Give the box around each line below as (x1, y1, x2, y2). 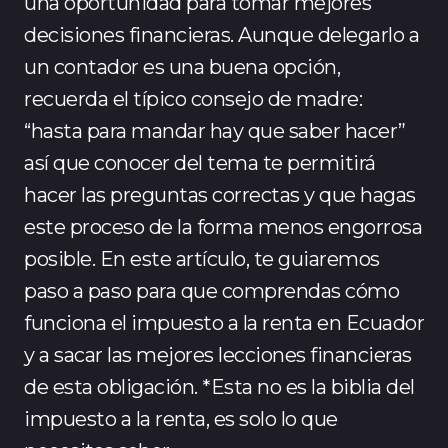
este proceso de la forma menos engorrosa (24, 214, 422, 239)
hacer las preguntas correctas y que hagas (24, 182, 416, 207)
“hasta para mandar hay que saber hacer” (24, 118, 406, 143)
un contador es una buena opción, (24, 54, 340, 79)
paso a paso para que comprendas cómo (24, 278, 399, 303)
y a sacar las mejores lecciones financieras (24, 342, 412, 367)
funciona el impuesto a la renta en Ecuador (24, 310, 424, 335)
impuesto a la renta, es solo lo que (24, 406, 338, 431)
